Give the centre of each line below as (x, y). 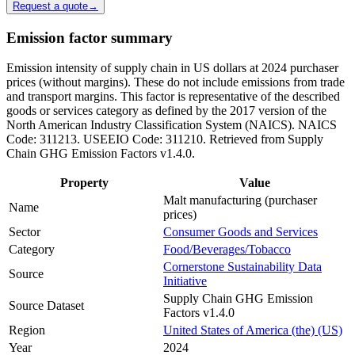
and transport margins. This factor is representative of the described (173, 97)
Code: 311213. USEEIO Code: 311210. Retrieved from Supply (165, 139)
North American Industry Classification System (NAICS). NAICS (172, 125)
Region (27, 330)
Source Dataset (46, 306)
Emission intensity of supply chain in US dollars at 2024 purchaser (172, 68)
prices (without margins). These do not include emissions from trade (176, 82)
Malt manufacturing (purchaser (240, 200)
